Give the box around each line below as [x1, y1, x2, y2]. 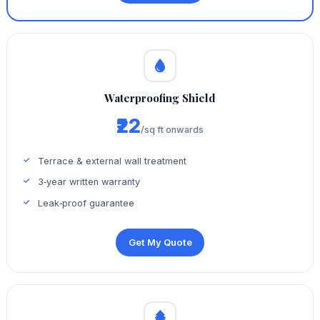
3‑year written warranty [38, 176, 141, 188]
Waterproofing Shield [104, 90, 216, 105]
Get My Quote [128, 236, 192, 249]
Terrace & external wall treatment [38, 155, 187, 166]
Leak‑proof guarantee [38, 197, 135, 209]
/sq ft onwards [141, 124, 204, 135]
